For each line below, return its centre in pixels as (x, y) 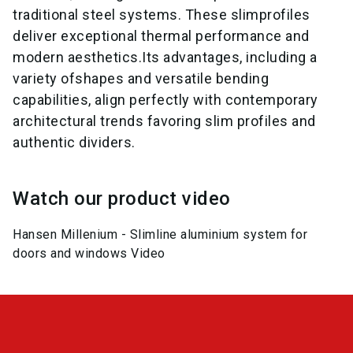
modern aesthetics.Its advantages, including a (165, 57)
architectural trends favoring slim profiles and (164, 121)
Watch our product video (122, 198)
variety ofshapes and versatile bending (141, 78)
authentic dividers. (74, 142)
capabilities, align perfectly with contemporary (165, 99)
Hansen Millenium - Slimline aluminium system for (160, 234)
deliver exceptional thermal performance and (161, 35)
